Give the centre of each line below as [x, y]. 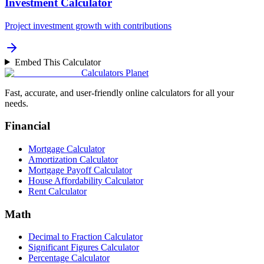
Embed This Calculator [57, 62]
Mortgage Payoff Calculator [80, 170]
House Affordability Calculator [86, 180]
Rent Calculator [57, 191]
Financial [27, 126]
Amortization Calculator [73, 159]
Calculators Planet [115, 72]
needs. [16, 103]
